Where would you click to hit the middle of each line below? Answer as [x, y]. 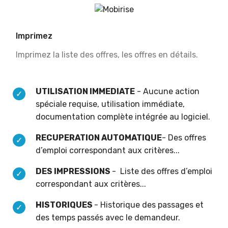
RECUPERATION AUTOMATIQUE [99, 138]
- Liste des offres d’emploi [162, 172]
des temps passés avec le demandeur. [109, 218]
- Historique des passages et [149, 205]
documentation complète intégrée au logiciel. [124, 117]
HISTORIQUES [65, 205]
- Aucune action [167, 92]
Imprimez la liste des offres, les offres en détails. [107, 55]
